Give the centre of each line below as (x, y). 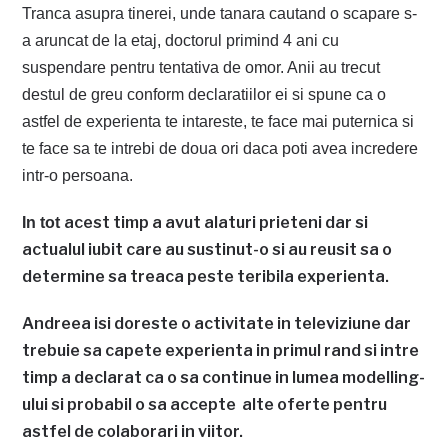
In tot (43, 222)
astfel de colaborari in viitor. (133, 431)
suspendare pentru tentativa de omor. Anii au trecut (201, 67)
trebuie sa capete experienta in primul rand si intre (221, 350)
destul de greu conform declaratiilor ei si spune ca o (204, 94)
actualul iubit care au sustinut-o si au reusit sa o (207, 249)
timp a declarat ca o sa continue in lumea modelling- (224, 377)
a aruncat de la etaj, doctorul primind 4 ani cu (181, 40)
